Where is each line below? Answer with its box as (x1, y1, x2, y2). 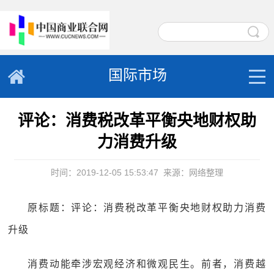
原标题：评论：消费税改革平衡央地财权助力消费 (28, 202, 266, 213)
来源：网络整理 (163, 168, 223, 177)
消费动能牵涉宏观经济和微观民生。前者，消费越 (28, 259, 266, 269)
